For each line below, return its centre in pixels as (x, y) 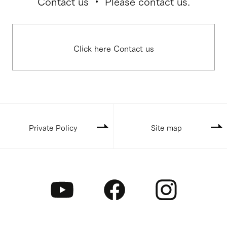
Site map (166, 127)
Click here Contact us (113, 48)
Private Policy (53, 127)
